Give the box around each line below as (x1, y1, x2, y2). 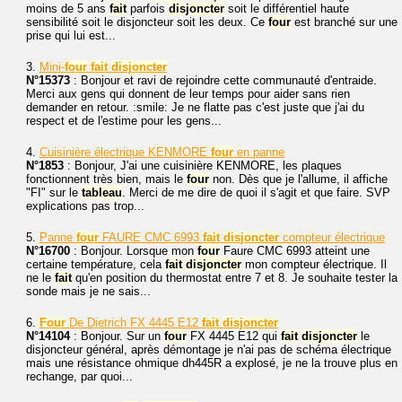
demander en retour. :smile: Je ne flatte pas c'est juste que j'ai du (26, 100, 364, 114)
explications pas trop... (26, 199, 144, 213)
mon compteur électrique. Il (241, 258, 387, 271)
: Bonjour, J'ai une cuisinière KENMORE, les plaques (64, 159, 342, 172)
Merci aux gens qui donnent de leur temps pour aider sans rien (26, 87, 350, 100)
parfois (127, 2, 169, 15)
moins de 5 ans (26, 2, 109, 15)
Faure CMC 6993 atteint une (220, 244, 370, 258)
